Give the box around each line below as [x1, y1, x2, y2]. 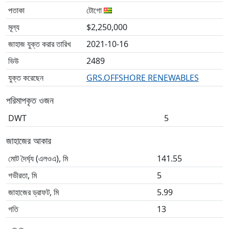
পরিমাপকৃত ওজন [6, 94, 54, 107]
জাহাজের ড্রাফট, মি [8, 187, 59, 198]
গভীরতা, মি [8, 170, 37, 181]
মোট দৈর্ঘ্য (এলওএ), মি [8, 153, 68, 165]
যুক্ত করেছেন [8, 72, 43, 84]
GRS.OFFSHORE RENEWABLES [86, 72, 199, 84]
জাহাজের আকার [6, 134, 51, 147]
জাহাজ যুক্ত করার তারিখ [8, 38, 71, 50]
